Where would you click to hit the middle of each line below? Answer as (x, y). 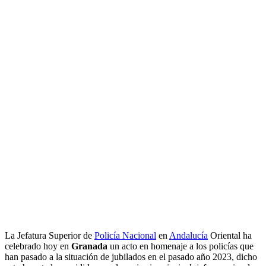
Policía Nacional (125, 236)
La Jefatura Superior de (50, 236)
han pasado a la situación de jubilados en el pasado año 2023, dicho (131, 257)
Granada (89, 246)
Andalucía (189, 236)
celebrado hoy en (38, 246)
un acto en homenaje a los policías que (180, 246)
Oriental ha (230, 236)
